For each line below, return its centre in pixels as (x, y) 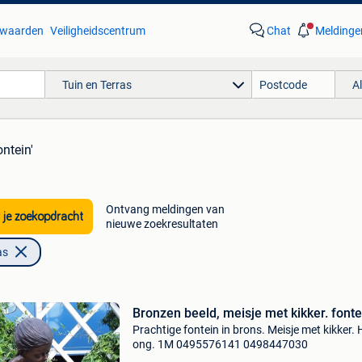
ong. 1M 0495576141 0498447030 (220, 344)
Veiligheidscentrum (97, 31)
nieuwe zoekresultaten (162, 224)
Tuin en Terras (97, 84)
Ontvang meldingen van (165, 209)
